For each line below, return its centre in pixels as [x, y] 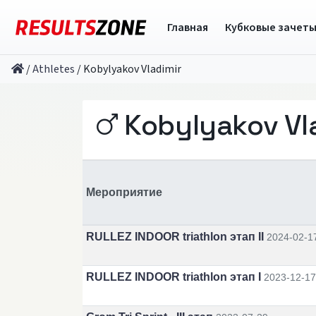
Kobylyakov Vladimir [132, 69]
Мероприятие [124, 192]
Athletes [54, 69]
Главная [187, 27]
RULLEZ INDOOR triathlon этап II [175, 237]
